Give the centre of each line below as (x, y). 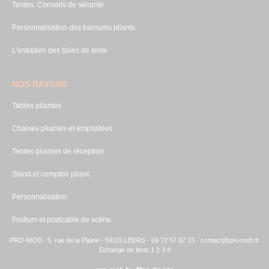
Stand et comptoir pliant (50, 174)
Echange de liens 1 (126, 249)
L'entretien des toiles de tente (60, 50)
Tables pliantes (37, 105)
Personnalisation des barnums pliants (74, 27)
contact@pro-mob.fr (230, 240)
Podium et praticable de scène (62, 219)
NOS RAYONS (40, 84)
